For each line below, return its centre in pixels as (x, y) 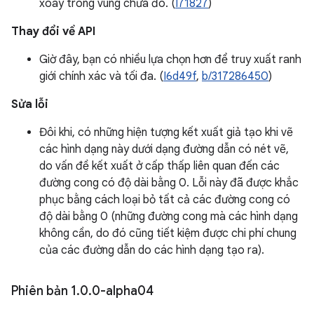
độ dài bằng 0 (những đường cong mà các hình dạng (169, 217)
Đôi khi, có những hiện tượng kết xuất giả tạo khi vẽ (166, 132)
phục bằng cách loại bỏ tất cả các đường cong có (165, 200)
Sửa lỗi (30, 104)
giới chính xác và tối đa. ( (101, 76)
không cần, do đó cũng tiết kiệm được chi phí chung (168, 233)
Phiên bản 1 (44, 291)
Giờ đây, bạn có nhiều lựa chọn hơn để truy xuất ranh (170, 60)
